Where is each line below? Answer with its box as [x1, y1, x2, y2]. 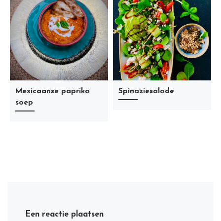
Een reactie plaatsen [25, 211, 104, 219]
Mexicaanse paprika [15, 87, 90, 96]
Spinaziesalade [118, 87, 175, 96]
